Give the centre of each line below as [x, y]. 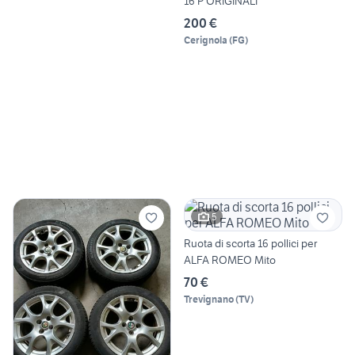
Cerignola [206, 40]
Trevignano [209, 300]
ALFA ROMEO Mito [230, 260]
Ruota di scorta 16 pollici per [250, 244]
